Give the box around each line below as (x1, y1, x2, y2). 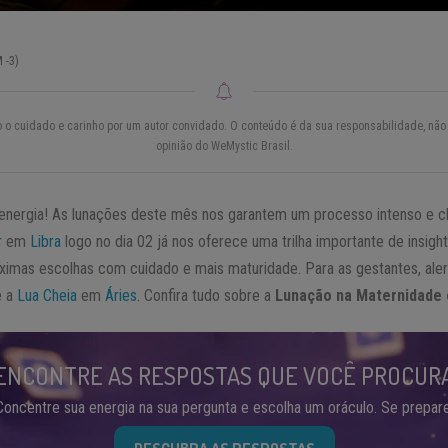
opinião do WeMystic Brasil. (155, 139, 293, 154)
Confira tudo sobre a (140, 286, 276, 306)
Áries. (105, 286, 141, 306)
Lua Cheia (17, 286, 78, 306)
